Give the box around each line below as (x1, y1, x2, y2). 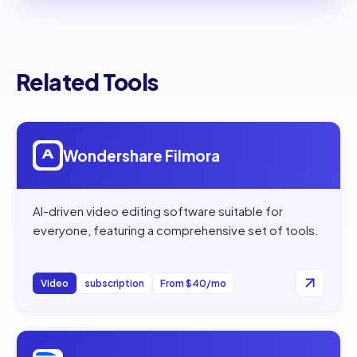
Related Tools (16, 68, 159, 96)
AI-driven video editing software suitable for (33, 203, 283, 219)
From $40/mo (160, 277, 226, 289)
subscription (84, 277, 144, 289)
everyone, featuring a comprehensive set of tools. (33, 222, 319, 238)
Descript (53, 330, 104, 347)
